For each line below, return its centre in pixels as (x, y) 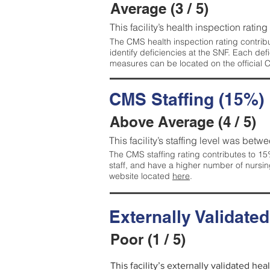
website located (141, 176)
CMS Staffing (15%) (187, 99)
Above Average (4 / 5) (183, 122)
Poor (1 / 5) (148, 239)
